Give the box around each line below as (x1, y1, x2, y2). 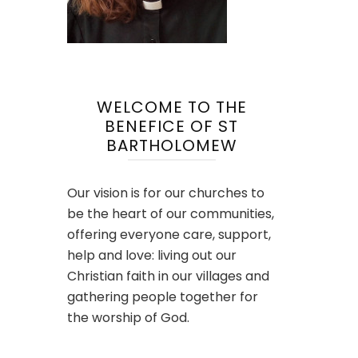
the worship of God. (66, 308, 189, 328)
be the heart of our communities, (66, 205, 274, 224)
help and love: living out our (66, 246, 237, 265)
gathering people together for (66, 288, 258, 307)
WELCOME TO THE (96, 96, 247, 119)
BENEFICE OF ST (105, 115, 239, 138)
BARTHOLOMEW (105, 134, 237, 157)
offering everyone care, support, (66, 225, 271, 245)
